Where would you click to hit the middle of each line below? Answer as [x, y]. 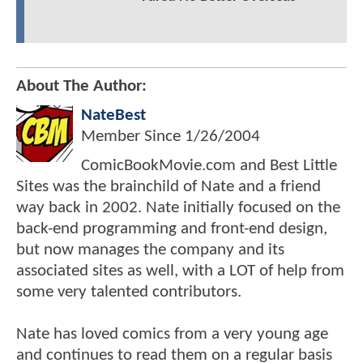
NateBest [113, 116]
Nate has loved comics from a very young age [172, 335]
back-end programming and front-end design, [172, 229]
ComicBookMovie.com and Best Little [209, 166]
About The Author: [81, 87]
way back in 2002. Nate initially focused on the [178, 208]
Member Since [133, 137]
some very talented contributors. [129, 293]
